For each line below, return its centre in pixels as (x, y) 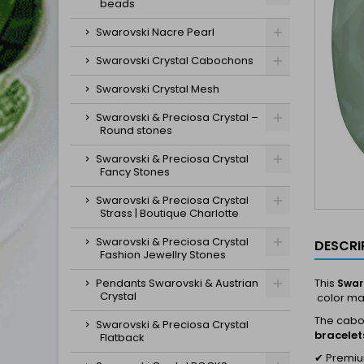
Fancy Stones (135, 172)
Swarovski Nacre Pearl (155, 32)
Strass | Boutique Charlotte (169, 213)
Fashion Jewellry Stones (163, 255)
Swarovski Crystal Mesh (158, 89)
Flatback (122, 338)
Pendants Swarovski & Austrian (177, 283)
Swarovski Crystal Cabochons (175, 61)
